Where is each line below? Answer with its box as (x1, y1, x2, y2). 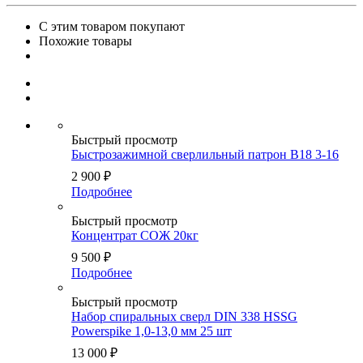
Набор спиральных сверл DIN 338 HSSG (71, 309, 297, 323)
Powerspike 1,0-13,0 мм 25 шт (71, 323, 232, 338)
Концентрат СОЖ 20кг (71, 228, 199, 242)
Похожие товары (39, 33, 132, 48)
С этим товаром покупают (39, 19, 185, 33)
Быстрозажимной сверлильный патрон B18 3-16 (71, 147, 339, 161)
